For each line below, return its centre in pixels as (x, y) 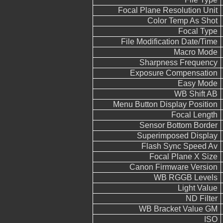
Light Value (198, 188)
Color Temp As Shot (182, 21)
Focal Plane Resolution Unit (168, 10)
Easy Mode (198, 83)
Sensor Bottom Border (178, 125)
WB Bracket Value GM (178, 209)
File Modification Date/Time (169, 42)
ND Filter (202, 198)
